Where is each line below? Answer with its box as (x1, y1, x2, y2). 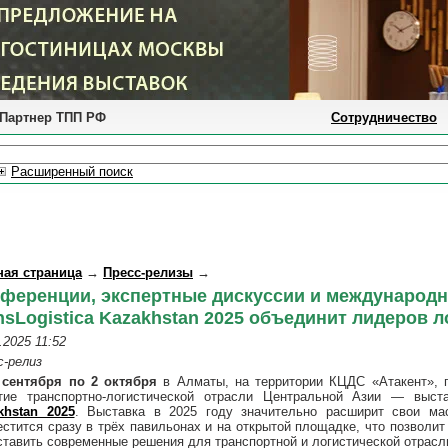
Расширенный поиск (11, 164, 133, 179)
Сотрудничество (331, 110, 437, 125)
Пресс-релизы (103, 265, 193, 280)
